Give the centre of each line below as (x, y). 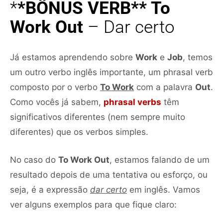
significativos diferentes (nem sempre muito (98, 117)
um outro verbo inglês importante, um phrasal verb (111, 72)
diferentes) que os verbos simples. (79, 132)
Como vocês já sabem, (57, 102)
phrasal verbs (132, 102)
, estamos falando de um (160, 160)
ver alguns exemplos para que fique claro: (93, 204)
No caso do (34, 160)
